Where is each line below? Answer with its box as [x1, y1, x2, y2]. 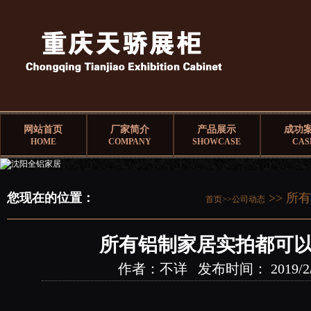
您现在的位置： [7, 191, 94, 205]
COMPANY [108, 137, 152, 146]
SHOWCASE [192, 137, 242, 146]
